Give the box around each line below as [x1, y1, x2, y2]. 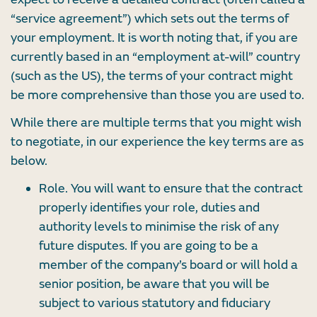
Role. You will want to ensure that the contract [39, 180, 303, 197]
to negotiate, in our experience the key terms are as [11, 134, 304, 151]
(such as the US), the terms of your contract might [11, 68, 293, 85]
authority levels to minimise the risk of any [39, 219, 279, 236]
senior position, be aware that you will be [39, 276, 270, 293]
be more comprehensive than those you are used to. [11, 87, 304, 104]
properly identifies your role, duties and [39, 200, 260, 217]
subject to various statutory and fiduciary [39, 295, 270, 312]
